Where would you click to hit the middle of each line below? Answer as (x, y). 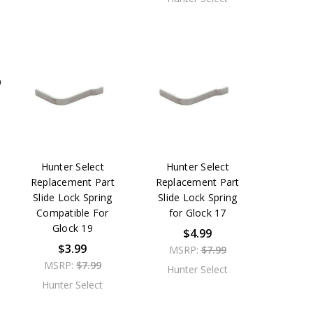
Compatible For (73, 213)
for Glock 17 (197, 213)
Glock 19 (72, 228)
